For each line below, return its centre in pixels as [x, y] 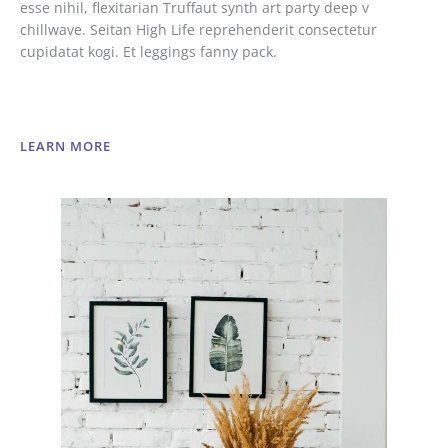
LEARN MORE [67, 146]
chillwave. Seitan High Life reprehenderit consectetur [198, 30]
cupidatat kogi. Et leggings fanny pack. [148, 52]
